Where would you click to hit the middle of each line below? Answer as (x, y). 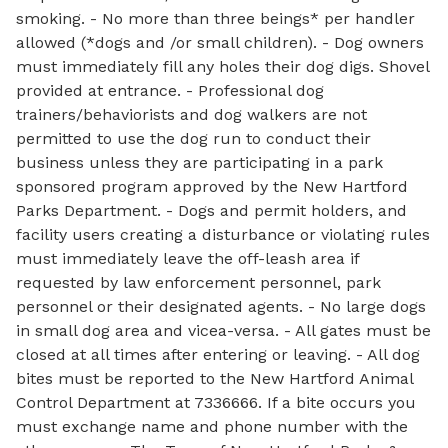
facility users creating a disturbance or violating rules (223, 234)
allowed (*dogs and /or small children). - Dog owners (220, 42)
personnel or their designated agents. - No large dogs (221, 306)
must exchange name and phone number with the (212, 426)
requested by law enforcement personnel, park (198, 282)
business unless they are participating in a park (199, 162)
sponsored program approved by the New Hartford (212, 186)
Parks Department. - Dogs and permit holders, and (211, 210)
